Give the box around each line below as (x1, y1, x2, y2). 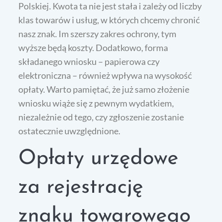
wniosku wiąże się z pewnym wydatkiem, (18, 97, 174, 109)
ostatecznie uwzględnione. (18, 125, 121, 136)
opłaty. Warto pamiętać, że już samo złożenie (18, 83, 190, 95)
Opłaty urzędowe (18, 148, 179, 169)
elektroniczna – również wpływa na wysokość (18, 69, 192, 81)
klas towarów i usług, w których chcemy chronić (18, 14, 200, 25)
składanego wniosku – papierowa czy (18, 55, 160, 67)
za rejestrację (18, 176, 144, 198)
